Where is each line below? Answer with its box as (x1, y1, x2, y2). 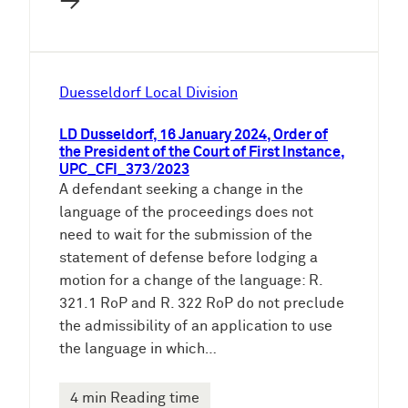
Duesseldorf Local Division (59, 85, 238, 101)
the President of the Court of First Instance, (59, 144, 345, 160)
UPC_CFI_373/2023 (59, 161, 189, 178)
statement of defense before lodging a (59, 250, 318, 266)
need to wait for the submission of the (59, 227, 312, 243)
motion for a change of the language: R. (59, 272, 322, 289)
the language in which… (59, 341, 217, 357)
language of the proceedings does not (59, 204, 313, 220)
